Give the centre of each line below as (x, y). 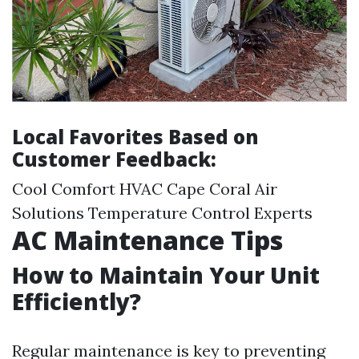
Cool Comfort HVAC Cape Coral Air (145, 189)
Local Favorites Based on (135, 137)
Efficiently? (77, 302)
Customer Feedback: (114, 159)
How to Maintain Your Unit (166, 275)
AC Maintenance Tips (147, 240)
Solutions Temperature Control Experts (162, 213)
